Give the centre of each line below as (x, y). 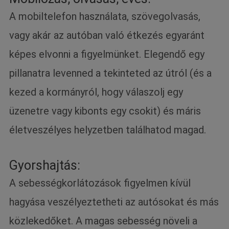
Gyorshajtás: (45, 165)
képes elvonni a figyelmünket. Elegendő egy (107, 54)
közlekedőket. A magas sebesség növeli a (104, 221)
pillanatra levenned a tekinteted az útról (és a (111, 73)
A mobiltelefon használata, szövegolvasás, (105, 16)
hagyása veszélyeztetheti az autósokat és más (114, 202)
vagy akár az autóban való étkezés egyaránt (107, 35)
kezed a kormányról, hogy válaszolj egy (96, 92)
